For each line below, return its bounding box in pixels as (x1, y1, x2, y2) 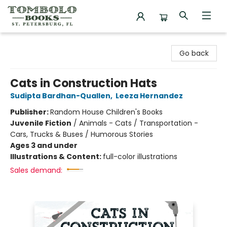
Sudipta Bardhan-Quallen (10, 91, 110, 101)
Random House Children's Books (50, 107, 163, 117)
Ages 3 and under (10, 140, 78, 150)
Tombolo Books (8, 37, 62, 47)
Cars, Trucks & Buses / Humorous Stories (10, 129, 153, 139)
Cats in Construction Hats (10, 75, 157, 91)
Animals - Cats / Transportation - (79, 118, 198, 128)
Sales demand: (10, 165, 62, 175)
